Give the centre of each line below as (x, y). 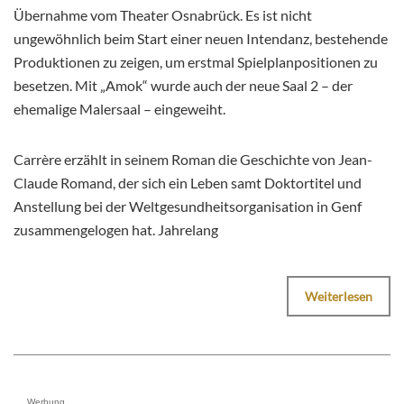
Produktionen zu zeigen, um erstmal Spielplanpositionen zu (196, 61)
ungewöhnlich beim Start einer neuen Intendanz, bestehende (201, 38)
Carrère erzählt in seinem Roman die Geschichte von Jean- (193, 159)
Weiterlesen (339, 296)
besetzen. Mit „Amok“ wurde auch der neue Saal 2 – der (183, 85)
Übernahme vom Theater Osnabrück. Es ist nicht (163, 14)
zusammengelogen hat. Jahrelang (116, 229)
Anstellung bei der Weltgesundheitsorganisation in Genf (188, 206)
